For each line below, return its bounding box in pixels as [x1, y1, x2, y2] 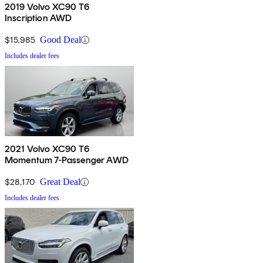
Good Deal [40, 35, 81, 45]
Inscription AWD [5, 12, 72, 24]
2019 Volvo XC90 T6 [5, 1, 89, 13]
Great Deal [40, 177, 80, 187]
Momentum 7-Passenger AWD [5, 154, 129, 166]
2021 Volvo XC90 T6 [5, 143, 89, 155]
